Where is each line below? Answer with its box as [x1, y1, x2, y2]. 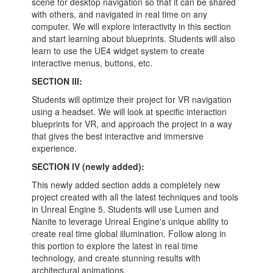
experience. [32, 142, 77, 154]
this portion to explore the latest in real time [32, 239, 199, 252]
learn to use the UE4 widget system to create [32, 44, 205, 57]
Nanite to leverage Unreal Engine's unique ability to [32, 215, 229, 227]
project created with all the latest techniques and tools [32, 191, 239, 203]
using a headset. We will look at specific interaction [32, 105, 227, 118]
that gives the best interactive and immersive [32, 130, 204, 142]
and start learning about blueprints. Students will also [32, 32, 236, 44]
